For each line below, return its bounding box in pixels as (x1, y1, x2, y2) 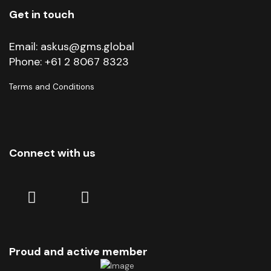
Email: (9, 39, 41, 54)
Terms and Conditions (9, 81, 94, 92)
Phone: (9, 54, 45, 69)
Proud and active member (9, 244, 148, 259)
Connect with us (9, 145, 96, 160)
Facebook (90, 186, 165, 206)
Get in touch (9, 7, 74, 22)
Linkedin (36, 186, 102, 206)
